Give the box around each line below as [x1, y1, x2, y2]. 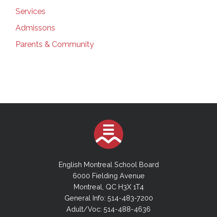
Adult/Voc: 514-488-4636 [66, 205, 151, 214]
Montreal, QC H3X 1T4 [73, 183, 144, 191]
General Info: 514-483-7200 [64, 194, 153, 202]
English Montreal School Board [58, 160, 159, 169]
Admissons [15, 23, 55, 32]
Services [15, 6, 46, 16]
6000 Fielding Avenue [72, 171, 145, 180]
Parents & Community [15, 39, 94, 49]
